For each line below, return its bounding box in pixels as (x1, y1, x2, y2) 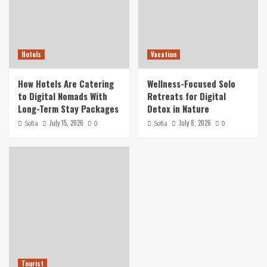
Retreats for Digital (147, 89, 226, 103)
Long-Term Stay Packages (18, 102, 119, 116)
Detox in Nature (147, 102, 209, 116)
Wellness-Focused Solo (147, 77, 235, 91)
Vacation (150, 49, 176, 60)
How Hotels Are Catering (18, 77, 114, 91)
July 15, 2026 (49, 118, 83, 128)
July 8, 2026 (178, 118, 211, 128)
